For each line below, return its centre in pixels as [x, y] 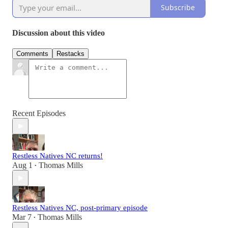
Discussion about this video [59, 33]
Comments [32, 54]
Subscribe [178, 8]
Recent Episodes [39, 113]
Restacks [70, 54]
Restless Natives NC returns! [58, 156]
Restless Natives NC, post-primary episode [80, 208]
